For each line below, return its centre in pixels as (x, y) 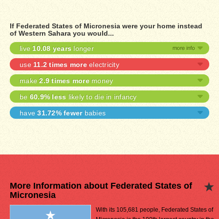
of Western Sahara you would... (62, 33)
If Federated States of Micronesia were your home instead (106, 26)
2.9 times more (64, 81)
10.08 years (52, 48)
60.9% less (48, 97)
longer (83, 48)
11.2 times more (60, 65)
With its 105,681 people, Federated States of (154, 210)
